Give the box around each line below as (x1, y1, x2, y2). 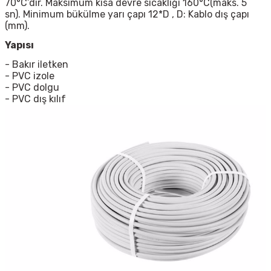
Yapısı (5, 39, 34, 51)
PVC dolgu (10, 82, 59, 94)
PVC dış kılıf (10, 93, 66, 105)
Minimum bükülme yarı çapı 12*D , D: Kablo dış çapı (23, 8, 249, 21)
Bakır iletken (12, 59, 68, 71)
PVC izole (12, 70, 54, 82)
